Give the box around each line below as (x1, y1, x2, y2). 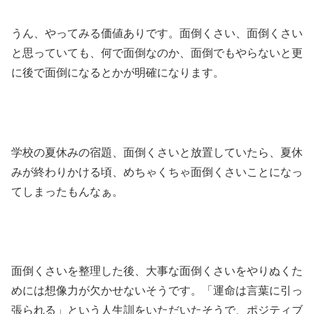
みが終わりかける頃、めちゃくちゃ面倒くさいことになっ (11, 165, 303, 178)
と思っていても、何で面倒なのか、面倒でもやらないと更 (11, 46, 303, 59)
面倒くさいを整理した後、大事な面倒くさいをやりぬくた (11, 265, 303, 278)
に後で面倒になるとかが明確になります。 (11, 66, 224, 78)
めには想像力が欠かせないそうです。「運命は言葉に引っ (11, 285, 303, 297)
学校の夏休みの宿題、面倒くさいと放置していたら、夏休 (11, 146, 303, 158)
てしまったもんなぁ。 (11, 185, 123, 198)
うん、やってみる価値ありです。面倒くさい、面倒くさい (11, 27, 303, 39)
